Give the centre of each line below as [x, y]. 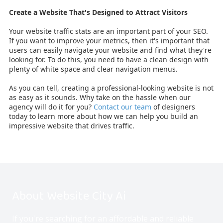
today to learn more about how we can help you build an [104, 116]
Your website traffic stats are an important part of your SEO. [109, 31]
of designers [173, 107]
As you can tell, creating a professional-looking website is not [111, 88]
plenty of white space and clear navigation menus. [93, 69]
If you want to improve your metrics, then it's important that [109, 40]
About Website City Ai [69, 196]
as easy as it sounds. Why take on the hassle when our [100, 97]
